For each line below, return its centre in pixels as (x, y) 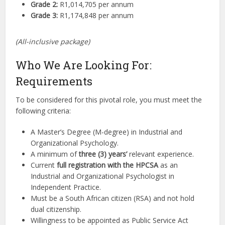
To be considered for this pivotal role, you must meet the (109, 100)
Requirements (54, 81)
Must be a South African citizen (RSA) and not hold (113, 198)
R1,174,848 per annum (96, 16)
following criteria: (43, 111)
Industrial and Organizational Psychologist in (103, 176)
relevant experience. (161, 154)
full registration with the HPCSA (108, 165)
